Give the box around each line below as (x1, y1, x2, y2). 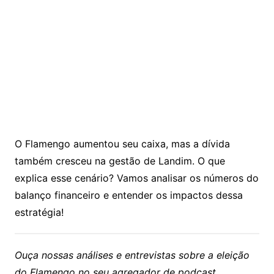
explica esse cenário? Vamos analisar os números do (14, 172, 259, 185)
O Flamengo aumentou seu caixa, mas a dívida (14, 138, 230, 150)
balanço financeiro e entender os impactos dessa (14, 189, 243, 202)
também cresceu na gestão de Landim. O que (14, 155, 225, 168)
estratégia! (14, 206, 64, 219)
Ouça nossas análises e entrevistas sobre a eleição (14, 249, 250, 262)
